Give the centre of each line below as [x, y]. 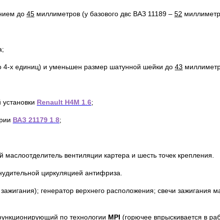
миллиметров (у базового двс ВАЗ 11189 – [104, 14]
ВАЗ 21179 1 [33, 120]
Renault [50, 102]
